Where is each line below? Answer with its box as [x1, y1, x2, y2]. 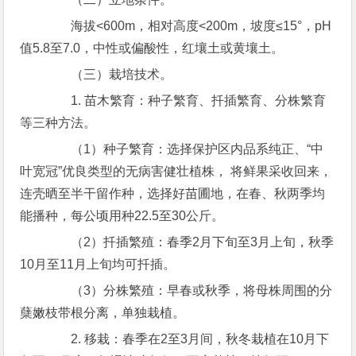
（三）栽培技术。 [45, 68, 173, 81]
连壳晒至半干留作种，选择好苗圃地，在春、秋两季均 [20, 187, 326, 200]
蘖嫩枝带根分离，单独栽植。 [20, 306, 186, 319]
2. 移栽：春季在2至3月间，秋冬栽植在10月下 [45, 332, 330, 346]
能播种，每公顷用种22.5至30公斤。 [20, 209, 225, 222]
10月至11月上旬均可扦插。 [20, 257, 176, 271]
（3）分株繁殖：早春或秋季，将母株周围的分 [45, 284, 333, 297]
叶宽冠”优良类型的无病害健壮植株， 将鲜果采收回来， [20, 164, 333, 178]
